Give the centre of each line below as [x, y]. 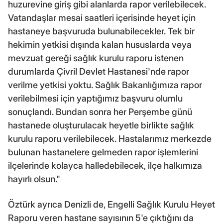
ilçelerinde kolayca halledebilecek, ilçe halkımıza [105, 165]
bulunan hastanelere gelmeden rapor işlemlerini [103, 152]
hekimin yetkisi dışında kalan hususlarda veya [100, 44]
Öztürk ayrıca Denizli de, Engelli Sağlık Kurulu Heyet [111, 204]
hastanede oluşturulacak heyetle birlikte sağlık [101, 125]
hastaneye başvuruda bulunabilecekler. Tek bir [101, 31]
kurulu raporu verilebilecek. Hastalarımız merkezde [110, 138]
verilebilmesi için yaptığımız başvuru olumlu [95, 98]
